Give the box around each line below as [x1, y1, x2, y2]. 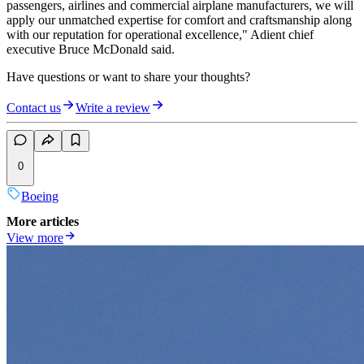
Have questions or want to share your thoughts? [6, 70, 250, 84]
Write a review [76, 101, 150, 115]
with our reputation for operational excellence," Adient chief [6, 28, 314, 42]
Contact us [6, 101, 61, 115]
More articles [6, 214, 79, 229]
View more [6, 231, 63, 245]
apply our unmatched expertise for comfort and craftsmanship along [6, 13, 352, 28]
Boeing [21, 188, 58, 203]
